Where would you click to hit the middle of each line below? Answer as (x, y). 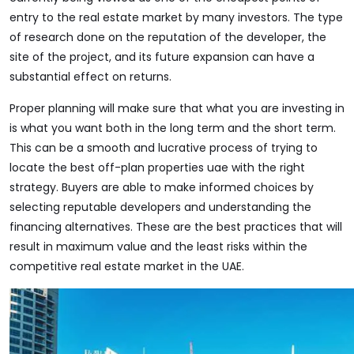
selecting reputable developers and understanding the (160, 207)
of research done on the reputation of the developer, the (168, 37)
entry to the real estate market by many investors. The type (176, 17)
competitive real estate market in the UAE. (127, 266)
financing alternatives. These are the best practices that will (176, 227)
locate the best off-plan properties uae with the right (157, 168)
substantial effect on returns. (90, 77)
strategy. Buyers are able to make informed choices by (162, 187)
